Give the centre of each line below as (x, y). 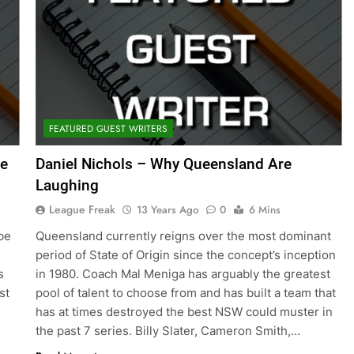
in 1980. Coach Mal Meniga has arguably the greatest (183, 274)
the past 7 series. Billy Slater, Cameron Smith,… (168, 331)
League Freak (82, 210)
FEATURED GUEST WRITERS (108, 129)
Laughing (67, 186)
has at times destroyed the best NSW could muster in (184, 312)
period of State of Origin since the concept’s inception (185, 255)
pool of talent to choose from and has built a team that (185, 293)
